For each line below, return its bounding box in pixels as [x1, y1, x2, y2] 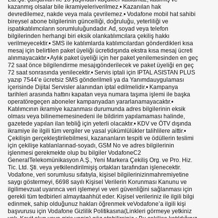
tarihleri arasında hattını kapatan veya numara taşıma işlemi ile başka [8, 91, 190, 98]
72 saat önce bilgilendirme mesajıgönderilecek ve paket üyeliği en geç [8, 62, 194, 69]
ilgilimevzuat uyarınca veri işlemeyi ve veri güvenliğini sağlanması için [8, 186, 192, 193]
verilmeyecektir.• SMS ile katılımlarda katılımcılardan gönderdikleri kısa [8, 40, 193, 47]
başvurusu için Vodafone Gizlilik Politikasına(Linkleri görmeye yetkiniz [8, 208, 192, 215]
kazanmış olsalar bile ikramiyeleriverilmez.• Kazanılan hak [8, 3, 161, 11]
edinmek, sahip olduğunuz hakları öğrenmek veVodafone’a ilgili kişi [8, 200, 186, 208]
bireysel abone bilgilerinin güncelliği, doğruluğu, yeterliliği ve [8, 18, 168, 25]
